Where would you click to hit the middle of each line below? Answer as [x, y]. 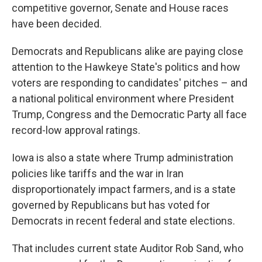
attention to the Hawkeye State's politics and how [126, 67]
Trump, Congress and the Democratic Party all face [129, 114]
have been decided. [57, 23]
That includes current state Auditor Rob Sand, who [127, 248]
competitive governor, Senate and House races [120, 8]
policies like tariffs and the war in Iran [98, 173]
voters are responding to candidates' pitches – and [130, 82]
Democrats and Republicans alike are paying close [127, 51]
